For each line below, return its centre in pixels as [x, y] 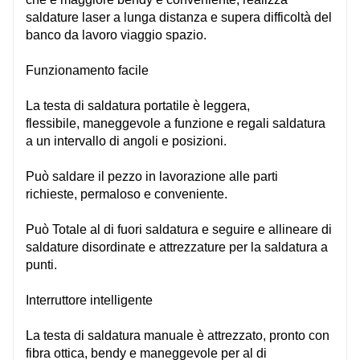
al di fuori [116, 229]
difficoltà [287, 17]
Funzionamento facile [87, 70]
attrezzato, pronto [256, 335]
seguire [233, 229]
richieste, [53, 194]
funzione [199, 123]
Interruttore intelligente [89, 300]
